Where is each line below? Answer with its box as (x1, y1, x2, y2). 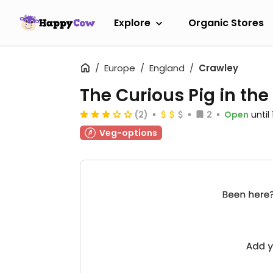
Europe (104, 62, 135, 74)
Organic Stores (188, 15, 264, 30)
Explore (114, 15, 151, 30)
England (149, 62, 185, 74)
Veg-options (99, 127, 157, 139)
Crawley (199, 62, 238, 74)
